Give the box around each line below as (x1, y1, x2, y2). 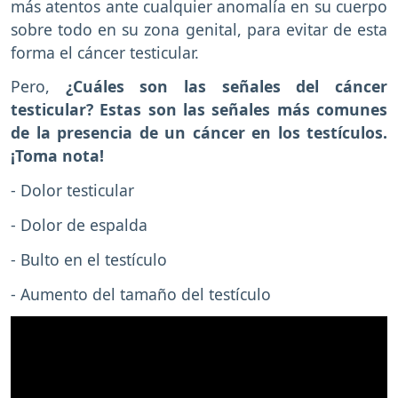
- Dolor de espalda (11, 213, 147, 235)
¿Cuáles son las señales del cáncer (65, 76, 388, 98)
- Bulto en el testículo (11, 248, 167, 270)
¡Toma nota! (11, 145, 104, 167)
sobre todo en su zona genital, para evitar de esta (11, 18, 387, 40)
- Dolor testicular (11, 179, 134, 202)
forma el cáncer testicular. (11, 41, 199, 63)
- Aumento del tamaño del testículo (11, 283, 271, 305)
